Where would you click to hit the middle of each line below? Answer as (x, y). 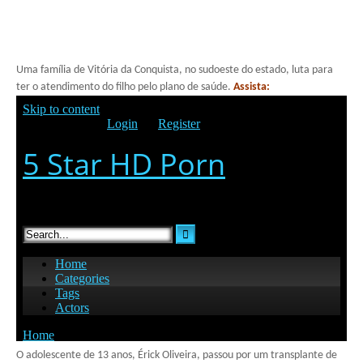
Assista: (252, 87)
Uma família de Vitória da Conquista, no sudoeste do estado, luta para (175, 70)
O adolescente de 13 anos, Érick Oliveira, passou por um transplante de (177, 355)
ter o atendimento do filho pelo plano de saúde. (125, 87)
